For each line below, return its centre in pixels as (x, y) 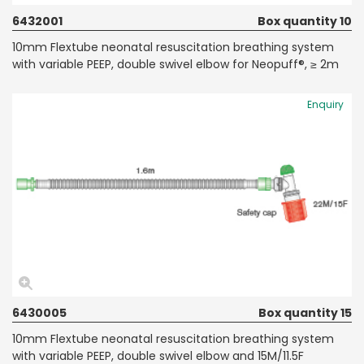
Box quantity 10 (305, 21)
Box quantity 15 (305, 312)
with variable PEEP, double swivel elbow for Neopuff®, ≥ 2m (175, 64)
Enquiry (325, 104)
